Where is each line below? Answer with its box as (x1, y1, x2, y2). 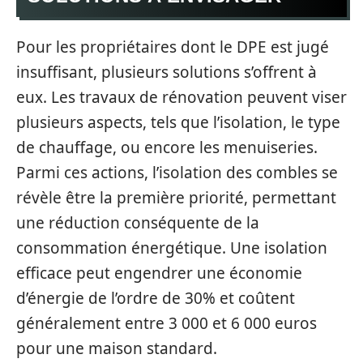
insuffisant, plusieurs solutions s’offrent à (16, 62, 317, 83)
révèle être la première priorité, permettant (16, 187, 336, 208)
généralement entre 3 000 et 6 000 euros (16, 313, 317, 334)
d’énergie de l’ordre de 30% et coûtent (16, 288, 295, 309)
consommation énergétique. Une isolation (16, 237, 327, 258)
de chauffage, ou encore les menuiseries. (16, 137, 318, 158)
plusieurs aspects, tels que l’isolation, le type (16, 112, 340, 133)
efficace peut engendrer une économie (16, 263, 302, 284)
